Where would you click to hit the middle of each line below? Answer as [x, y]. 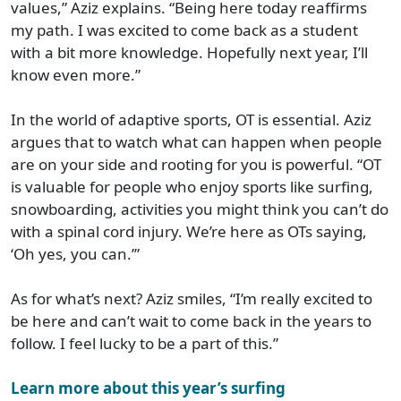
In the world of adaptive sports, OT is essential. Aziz [191, 119]
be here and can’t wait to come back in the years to [191, 320]
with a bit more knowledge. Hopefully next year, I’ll [189, 52]
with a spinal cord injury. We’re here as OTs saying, [189, 231]
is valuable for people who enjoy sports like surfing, [192, 186]
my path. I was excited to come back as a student [184, 30]
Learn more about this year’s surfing [148, 388]
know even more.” [76, 74]
